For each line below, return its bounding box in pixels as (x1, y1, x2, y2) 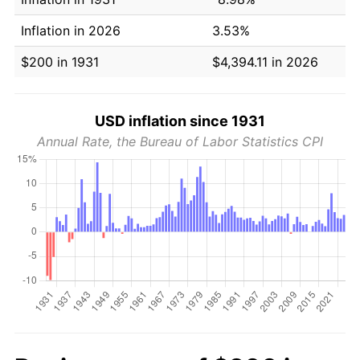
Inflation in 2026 (21, 22, 121, 39)
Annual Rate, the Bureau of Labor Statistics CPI (37, 133, 323, 149)
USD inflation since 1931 (95, 112, 265, 129)
